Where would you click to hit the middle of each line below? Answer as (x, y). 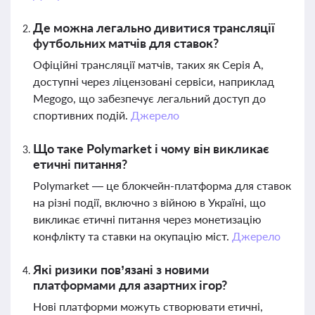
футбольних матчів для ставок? (126, 43)
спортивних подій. (82, 115)
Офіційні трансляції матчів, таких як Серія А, (148, 64)
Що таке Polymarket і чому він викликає (151, 148)
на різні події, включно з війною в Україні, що (149, 202)
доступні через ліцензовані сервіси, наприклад (154, 81)
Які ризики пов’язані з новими (121, 269)
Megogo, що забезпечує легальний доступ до (149, 98)
